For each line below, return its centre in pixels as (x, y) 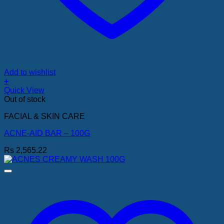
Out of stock (25, 99)
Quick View (24, 90)
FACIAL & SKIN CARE (44, 116)
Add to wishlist (30, 72)
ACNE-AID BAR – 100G (47, 133)
